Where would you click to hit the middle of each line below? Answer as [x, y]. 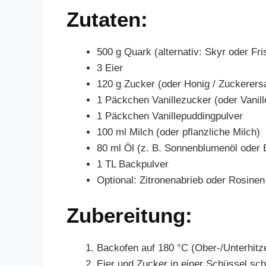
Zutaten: [107, 19]
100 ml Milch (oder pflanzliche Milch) [178, 132]
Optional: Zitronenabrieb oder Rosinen [181, 180]
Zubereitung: [129, 215]
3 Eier [110, 68]
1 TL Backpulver [133, 164]
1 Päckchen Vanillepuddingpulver [170, 116]
